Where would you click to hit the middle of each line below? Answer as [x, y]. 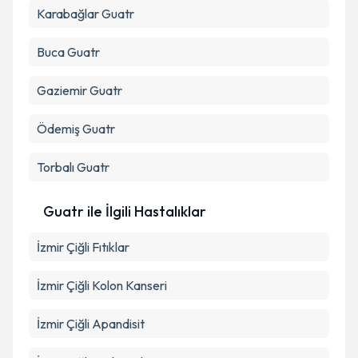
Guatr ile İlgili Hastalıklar [125, 211]
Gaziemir [62, 90]
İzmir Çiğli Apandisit [91, 324]
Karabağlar [68, 14]
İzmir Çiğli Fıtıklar [83, 247]
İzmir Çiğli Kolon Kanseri [102, 285]
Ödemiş [58, 129]
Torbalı [56, 167]
